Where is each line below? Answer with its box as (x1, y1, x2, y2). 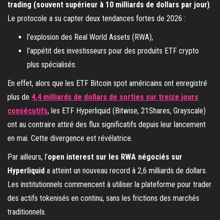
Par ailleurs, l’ (7, 152, 48, 162)
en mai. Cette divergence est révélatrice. (7, 133, 133, 143)
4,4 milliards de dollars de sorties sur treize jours (31, 92, 198, 102)
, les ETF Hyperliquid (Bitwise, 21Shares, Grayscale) (48, 106, 206, 115)
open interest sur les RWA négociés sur (48, 152, 182, 162)
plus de (7, 92, 31, 102)
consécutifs (7, 106, 48, 115)
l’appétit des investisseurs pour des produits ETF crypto (27, 46, 199, 55)
